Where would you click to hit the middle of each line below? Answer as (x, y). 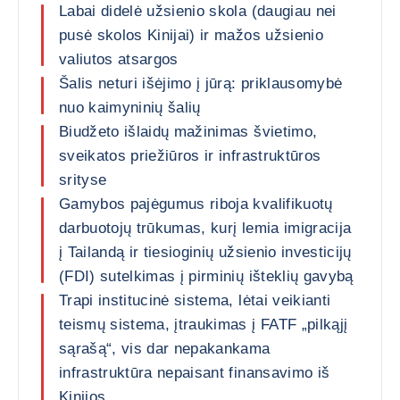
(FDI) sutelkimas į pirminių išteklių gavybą (206, 276)
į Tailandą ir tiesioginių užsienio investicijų (205, 252)
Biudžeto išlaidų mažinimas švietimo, (188, 132)
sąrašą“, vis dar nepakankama (165, 349)
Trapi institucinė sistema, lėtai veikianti (195, 300)
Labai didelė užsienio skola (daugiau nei (198, 11)
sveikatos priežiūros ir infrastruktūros (190, 156)
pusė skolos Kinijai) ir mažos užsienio (191, 35)
